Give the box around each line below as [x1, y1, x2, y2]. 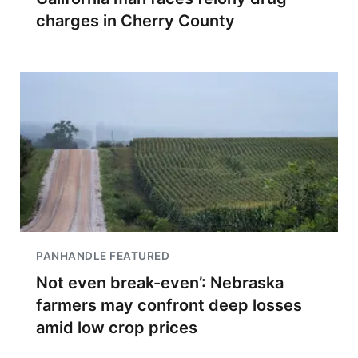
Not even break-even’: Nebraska [36, 273, 284, 292]
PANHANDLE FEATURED [36, 249, 169, 262]
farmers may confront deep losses [36, 296, 302, 315]
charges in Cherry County [36, 11, 235, 30]
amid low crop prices [36, 318, 197, 337]
